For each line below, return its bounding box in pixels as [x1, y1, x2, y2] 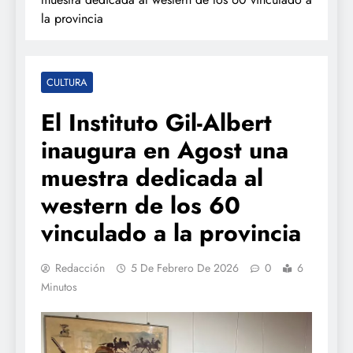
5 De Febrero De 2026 [131, 259, 239, 276]
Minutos [41, 278, 77, 295]
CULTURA [46, 74, 87, 90]
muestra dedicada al [41, 160, 263, 195]
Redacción [55, 259, 105, 276]
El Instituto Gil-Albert [41, 105, 272, 139]
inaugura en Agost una [41, 132, 288, 167]
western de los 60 [41, 188, 240, 222]
